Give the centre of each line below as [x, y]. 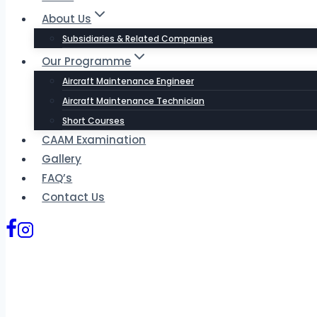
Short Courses [93, 121]
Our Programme [87, 61]
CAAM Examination [94, 140]
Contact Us [74, 197]
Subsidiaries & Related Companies [138, 39]
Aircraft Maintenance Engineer [128, 81]
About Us [67, 19]
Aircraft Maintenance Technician [133, 101]
